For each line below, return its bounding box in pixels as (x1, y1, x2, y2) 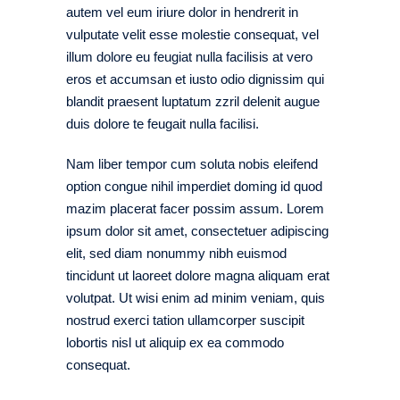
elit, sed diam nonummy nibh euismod (66, 246, 287, 261)
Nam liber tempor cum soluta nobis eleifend (66, 156, 318, 171)
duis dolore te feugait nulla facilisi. (66, 116, 259, 131)
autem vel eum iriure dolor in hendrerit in (66, 4, 298, 20)
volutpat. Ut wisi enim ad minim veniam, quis (66, 290, 325, 305)
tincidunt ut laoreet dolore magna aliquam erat (66, 268, 329, 283)
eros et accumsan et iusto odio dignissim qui (66, 71, 324, 87)
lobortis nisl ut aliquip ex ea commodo (66, 335, 284, 350)
